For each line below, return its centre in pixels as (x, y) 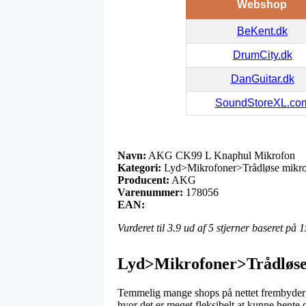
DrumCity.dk (262, 55)
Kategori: (139, 167)
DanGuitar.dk (262, 79)
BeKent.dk (262, 31)
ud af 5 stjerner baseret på (240, 227)
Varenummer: (150, 192)
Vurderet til (142, 227)
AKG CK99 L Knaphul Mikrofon (221, 155)
